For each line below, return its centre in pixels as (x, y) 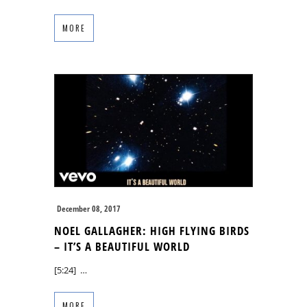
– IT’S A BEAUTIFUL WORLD (122, 246)
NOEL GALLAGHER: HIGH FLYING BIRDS (152, 230)
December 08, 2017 (89, 208)
